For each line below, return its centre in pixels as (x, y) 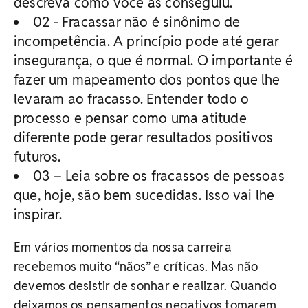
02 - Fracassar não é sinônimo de (137, 22)
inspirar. (38, 214)
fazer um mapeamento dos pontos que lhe (147, 79)
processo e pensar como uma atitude (130, 118)
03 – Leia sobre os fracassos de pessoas (159, 176)
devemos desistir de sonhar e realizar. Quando (145, 285)
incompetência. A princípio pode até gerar (147, 41)
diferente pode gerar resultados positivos (144, 137)
